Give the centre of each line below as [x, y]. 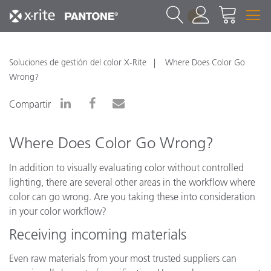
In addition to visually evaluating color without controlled [126, 167]
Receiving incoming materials [98, 234]
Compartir [30, 104]
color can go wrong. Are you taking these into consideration [132, 196]
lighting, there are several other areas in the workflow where [132, 182]
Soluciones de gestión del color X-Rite [78, 62]
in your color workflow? [58, 211]
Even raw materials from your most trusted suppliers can [123, 258]
